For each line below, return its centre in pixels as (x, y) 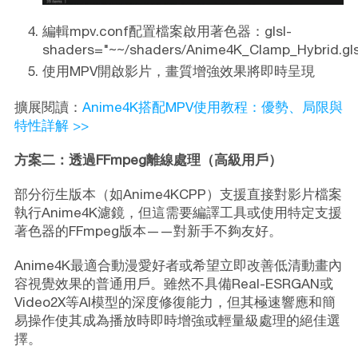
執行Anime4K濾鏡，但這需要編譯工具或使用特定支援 (178, 213)
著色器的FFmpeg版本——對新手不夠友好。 (148, 231)
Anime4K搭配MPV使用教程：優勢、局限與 (212, 107)
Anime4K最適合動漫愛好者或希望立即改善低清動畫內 (178, 266)
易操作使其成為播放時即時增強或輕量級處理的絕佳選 (177, 321)
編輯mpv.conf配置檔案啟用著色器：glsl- (167, 32)
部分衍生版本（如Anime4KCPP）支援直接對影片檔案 (178, 195)
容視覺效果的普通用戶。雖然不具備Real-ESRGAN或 (173, 284)
